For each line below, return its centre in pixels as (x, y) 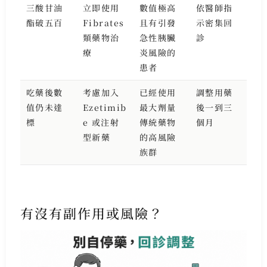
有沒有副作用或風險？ (91, 213)
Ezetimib (105, 107)
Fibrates (103, 22)
